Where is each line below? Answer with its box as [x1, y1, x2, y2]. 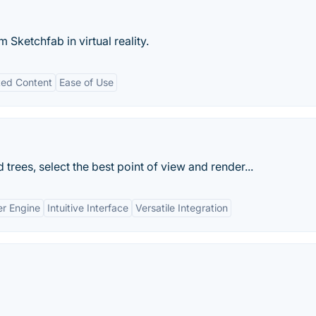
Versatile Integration [135, 202, 228, 214]
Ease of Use [59, 76, 114, 88]
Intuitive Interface [47, 202, 128, 214]
